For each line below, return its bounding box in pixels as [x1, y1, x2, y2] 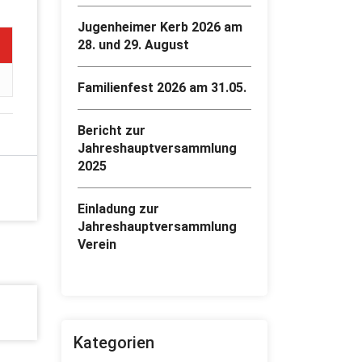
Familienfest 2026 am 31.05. [78, 80, 246, 96]
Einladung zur [78, 201, 159, 217]
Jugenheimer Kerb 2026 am [78, 19, 242, 36]
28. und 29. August [78, 37, 189, 53]
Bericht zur [78, 123, 145, 139]
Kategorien [74, 333, 154, 353]
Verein [78, 237, 116, 253]
